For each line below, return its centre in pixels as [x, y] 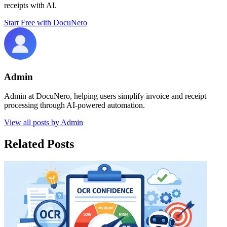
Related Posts [39, 144]
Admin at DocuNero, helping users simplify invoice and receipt [105, 96]
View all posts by [32, 123]
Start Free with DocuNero [46, 22]
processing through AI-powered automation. [74, 105]
